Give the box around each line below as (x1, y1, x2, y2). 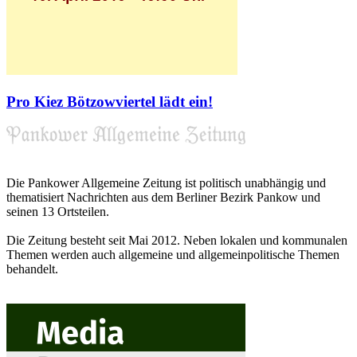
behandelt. (6, 261, 58, 276)
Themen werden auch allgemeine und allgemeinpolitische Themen (6, 247, 339, 261)
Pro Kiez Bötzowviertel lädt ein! (6, 93, 213, 111)
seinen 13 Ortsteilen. (6, 204, 109, 218)
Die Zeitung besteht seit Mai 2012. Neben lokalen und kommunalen (6, 233, 347, 247)
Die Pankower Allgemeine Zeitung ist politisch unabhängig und (6, 175, 326, 190)
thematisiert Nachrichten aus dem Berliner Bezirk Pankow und (6, 190, 320, 204)
